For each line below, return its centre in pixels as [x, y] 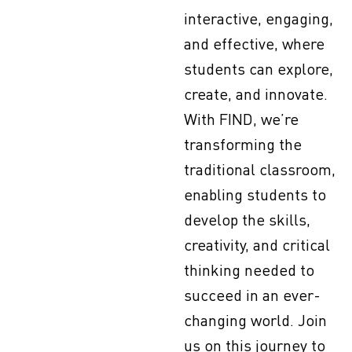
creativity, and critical [257, 244]
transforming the [243, 144]
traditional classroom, [260, 169]
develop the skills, [247, 219]
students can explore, [258, 68]
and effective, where [254, 43]
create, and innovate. [256, 93]
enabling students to [255, 194]
